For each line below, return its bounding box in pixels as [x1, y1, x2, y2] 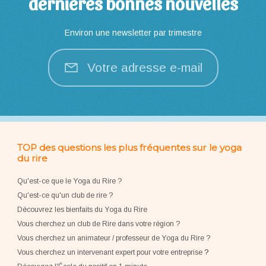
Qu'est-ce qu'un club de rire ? [17, 191, 113, 199]
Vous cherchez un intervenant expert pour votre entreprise [17, 248, 205, 256]
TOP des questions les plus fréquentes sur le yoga [17, 141, 242, 153]
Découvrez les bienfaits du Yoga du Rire [17, 205, 148, 214]
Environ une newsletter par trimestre [64, 27, 202, 37]
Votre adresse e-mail [87, 61, 202, 75]
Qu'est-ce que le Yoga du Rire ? [17, 176, 122, 185]
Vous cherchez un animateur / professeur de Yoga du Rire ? [17, 233, 211, 242]
